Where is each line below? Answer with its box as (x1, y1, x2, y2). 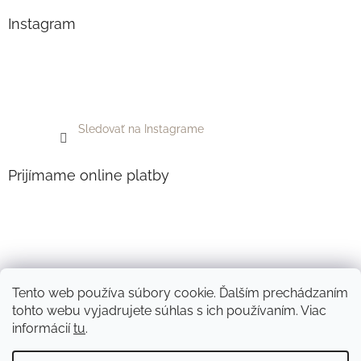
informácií (12, 321, 73, 336)
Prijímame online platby (8, 167, 169, 185)
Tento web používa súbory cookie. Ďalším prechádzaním (12, 285, 348, 301)
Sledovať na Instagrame (78, 122, 204, 136)
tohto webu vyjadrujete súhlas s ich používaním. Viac (12, 303, 326, 318)
